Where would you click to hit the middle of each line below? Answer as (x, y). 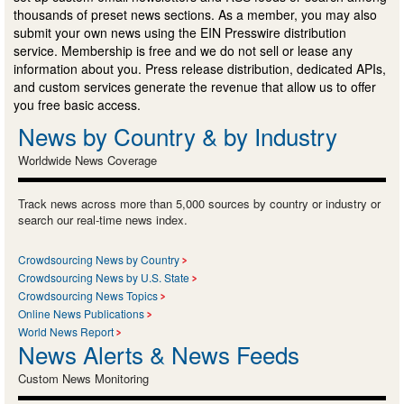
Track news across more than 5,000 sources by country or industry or (199, 203)
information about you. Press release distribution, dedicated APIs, (200, 68)
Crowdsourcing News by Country (99, 259)
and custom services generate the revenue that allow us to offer (195, 86)
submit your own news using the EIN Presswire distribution (180, 32)
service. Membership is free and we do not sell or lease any (183, 50)
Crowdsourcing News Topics (88, 295)
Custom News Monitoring (83, 378)
